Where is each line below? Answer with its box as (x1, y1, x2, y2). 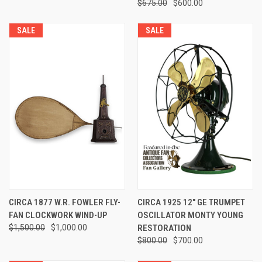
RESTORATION (137, 223, 191, 234)
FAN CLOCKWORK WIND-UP (9, 210, 107, 221)
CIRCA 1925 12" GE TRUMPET (137, 197, 245, 208)
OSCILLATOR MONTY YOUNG (137, 210, 243, 221)
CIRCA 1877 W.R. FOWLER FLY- (9, 197, 120, 208)
